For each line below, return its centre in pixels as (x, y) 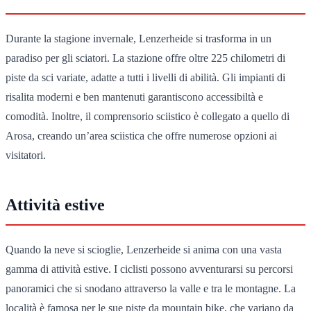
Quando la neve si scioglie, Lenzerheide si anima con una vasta (144, 249)
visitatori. (26, 155)
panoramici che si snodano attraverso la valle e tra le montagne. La (151, 288)
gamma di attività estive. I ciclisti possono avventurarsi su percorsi (149, 269)
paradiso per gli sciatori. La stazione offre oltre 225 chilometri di (145, 58)
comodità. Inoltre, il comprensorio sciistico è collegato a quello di (148, 116)
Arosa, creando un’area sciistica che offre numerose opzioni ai (141, 135)
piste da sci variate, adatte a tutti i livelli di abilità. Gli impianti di (145, 77)
